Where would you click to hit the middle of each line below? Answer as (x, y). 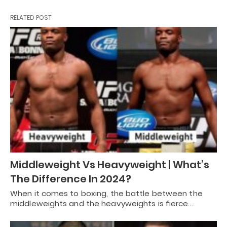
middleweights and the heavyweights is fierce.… (102, 204)
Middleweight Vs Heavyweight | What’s (110, 165)
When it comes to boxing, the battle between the (106, 194)
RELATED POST (31, 17)
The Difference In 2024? (71, 179)
